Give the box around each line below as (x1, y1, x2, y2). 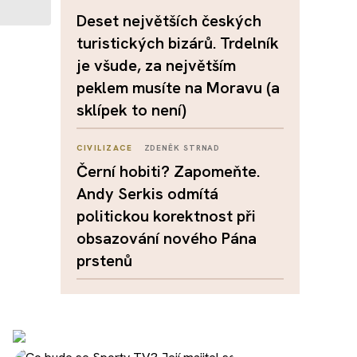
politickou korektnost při (76, 206, 256, 226)
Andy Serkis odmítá (76, 183, 218, 204)
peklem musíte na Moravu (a (76, 77, 280, 98)
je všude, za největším (76, 55, 236, 76)
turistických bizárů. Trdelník (76, 33, 279, 53)
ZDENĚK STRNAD (143, 143, 221, 153)
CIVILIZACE (76, 143, 132, 153)
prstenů (76, 250, 132, 271)
